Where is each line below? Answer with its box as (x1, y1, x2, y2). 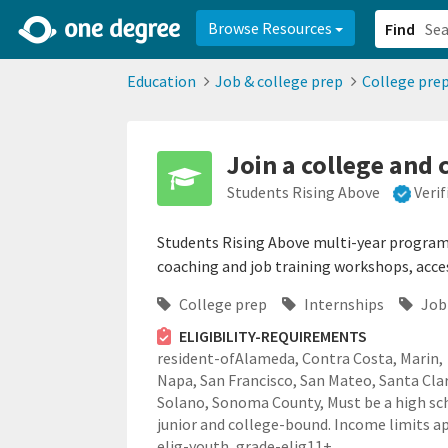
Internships (301, 294, 384, 315)
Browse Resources (208, 18, 335, 38)
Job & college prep (215, 71, 343, 91)
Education (127, 71, 196, 91)
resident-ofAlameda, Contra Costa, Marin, (157, 348, 443, 369)
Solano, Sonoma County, (157, 392, 327, 413)
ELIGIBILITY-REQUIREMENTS (178, 326, 367, 347)
